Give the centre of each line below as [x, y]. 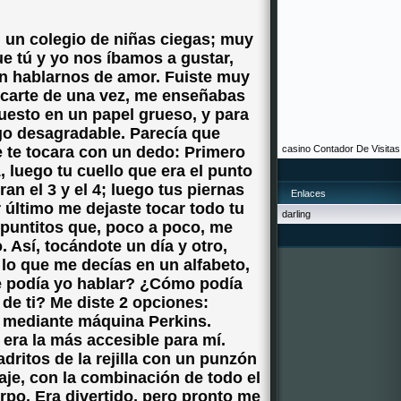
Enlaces [308, 193]
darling [296, 214]
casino [296, 149]
